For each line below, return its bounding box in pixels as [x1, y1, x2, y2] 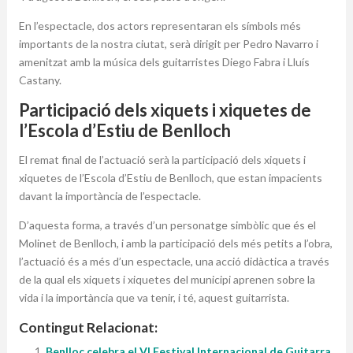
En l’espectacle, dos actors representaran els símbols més [18, 19, 301, 33]
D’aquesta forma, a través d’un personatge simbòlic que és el [18, 218, 316, 232]
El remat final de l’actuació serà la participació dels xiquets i [18, 153, 306, 167]
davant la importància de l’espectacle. [18, 189, 201, 203]
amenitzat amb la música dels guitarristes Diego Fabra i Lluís [18, 55, 310, 69]
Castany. [18, 73, 61, 87]
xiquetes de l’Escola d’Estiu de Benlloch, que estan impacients [18, 171, 322, 185]
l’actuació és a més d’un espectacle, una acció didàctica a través [18, 255, 329, 269]
